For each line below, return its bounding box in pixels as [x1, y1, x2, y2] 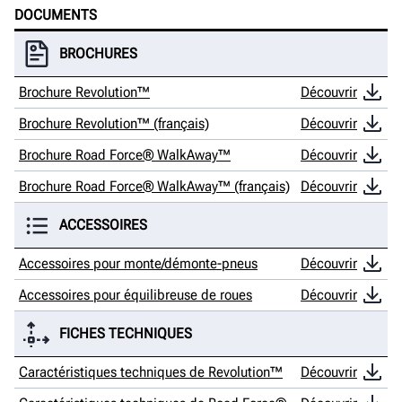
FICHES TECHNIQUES [59, 325, 192, 343]
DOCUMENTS [14, 6, 97, 24]
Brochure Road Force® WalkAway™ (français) [19, 178, 290, 196]
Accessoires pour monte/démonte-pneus [19, 255, 258, 273]
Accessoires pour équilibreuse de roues [19, 286, 252, 304]
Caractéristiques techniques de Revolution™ [19, 363, 283, 381]
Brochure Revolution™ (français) [19, 115, 209, 133]
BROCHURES [59, 45, 137, 63]
